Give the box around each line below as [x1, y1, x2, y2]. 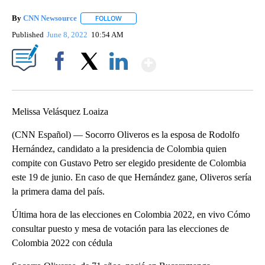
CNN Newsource [23, 14, 77, 23]
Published [12, 30, 44, 40]
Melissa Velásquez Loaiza [12, 106, 108, 117]
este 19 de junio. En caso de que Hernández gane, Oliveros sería [12, 172, 251, 183]
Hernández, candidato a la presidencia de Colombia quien [12, 144, 227, 154]
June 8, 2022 [47, 30, 90, 40]
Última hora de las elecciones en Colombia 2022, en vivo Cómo [12, 209, 250, 220]
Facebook [46, 77, 78, 86]
